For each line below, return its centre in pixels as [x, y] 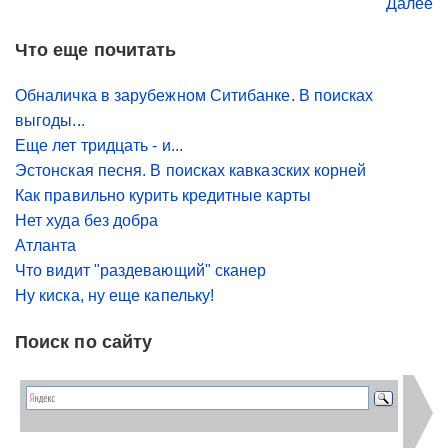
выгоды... [50, 121]
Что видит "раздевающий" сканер [141, 271]
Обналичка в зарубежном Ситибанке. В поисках [194, 96]
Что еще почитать [96, 50]
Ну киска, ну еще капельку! [115, 296]
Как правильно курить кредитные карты [163, 196]
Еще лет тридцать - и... [99, 146]
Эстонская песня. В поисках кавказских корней [191, 171]
